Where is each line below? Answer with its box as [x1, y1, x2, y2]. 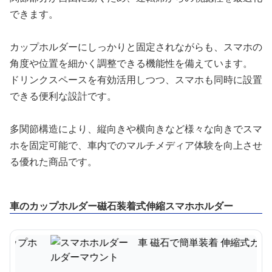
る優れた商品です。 [10, 155, 97, 168]
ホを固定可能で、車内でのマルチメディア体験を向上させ [10, 138, 262, 152]
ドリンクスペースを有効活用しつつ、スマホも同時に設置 [10, 73, 262, 86]
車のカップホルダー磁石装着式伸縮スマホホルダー [10, 199, 233, 212]
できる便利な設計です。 [10, 89, 117, 103]
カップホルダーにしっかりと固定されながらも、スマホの [10, 40, 262, 53]
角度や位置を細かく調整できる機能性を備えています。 [10, 56, 253, 70]
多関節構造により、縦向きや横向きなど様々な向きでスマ [10, 122, 262, 135]
